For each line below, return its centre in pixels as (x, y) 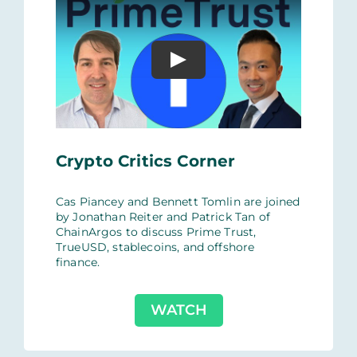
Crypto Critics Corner (145, 161)
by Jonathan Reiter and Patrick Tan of (163, 217)
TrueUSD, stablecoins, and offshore (155, 247)
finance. (78, 263)
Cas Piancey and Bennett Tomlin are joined (178, 202)
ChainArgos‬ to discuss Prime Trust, (156, 232)
